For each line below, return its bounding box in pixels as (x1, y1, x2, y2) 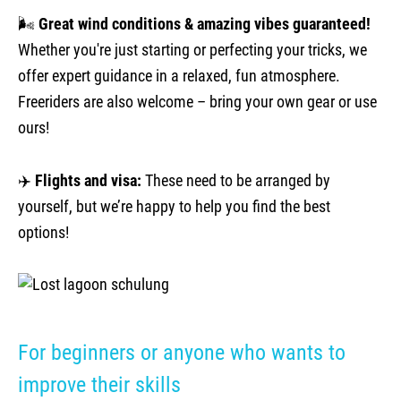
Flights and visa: (35, 172, 141, 190)
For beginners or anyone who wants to (18, 340, 346, 365)
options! (18, 224, 69, 242)
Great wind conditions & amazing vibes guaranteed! (38, 15, 371, 33)
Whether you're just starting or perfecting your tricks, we (18, 41, 367, 59)
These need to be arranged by (141, 172, 330, 190)
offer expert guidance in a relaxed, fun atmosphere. (18, 67, 340, 85)
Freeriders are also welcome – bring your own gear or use (18, 93, 377, 111)
